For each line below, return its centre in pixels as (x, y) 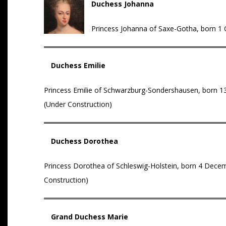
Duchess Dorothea (84, 141)
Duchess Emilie (78, 65)
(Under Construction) (78, 104)
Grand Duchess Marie (90, 217)
